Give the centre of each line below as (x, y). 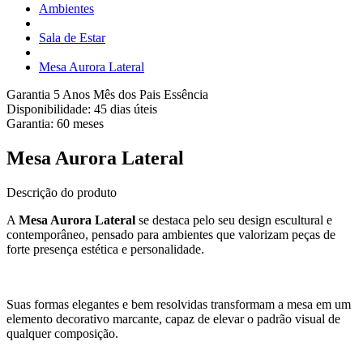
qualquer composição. (62, 333)
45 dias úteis (126, 109)
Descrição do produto (62, 192)
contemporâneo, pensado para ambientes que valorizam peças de (171, 234)
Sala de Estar (72, 38)
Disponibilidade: (50, 109)
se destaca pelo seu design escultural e (234, 220)
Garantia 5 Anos (50, 94)
